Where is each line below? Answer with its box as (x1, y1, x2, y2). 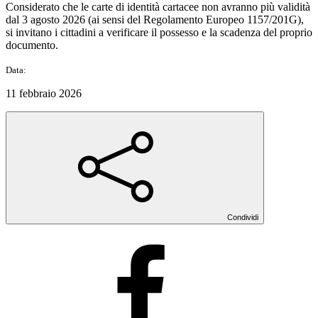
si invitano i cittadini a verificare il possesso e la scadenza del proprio (6, 26, 312, 38)
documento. (6, 38, 58, 51)
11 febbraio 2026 (6, 87, 82, 99)
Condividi (227, 212, 258, 221)
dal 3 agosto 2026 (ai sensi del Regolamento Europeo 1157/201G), (6, 13, 304, 26)
